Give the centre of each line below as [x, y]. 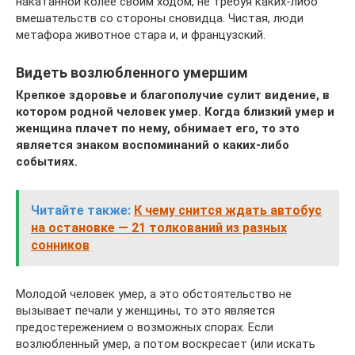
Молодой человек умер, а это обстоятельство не [154, 294]
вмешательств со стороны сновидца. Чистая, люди [160, 18]
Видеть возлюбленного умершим [132, 72]
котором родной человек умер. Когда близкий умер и [175, 111]
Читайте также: [81, 210]
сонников [60, 245]
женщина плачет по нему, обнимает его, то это [158, 128]
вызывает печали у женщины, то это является [145, 310]
